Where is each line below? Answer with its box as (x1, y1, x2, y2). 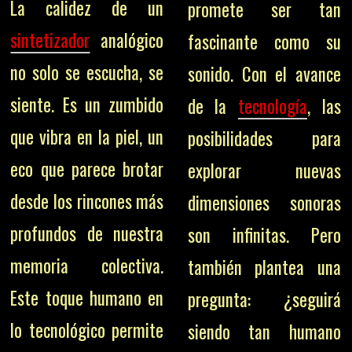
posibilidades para (187, 125, 341, 152)
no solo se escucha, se (10, 58, 164, 86)
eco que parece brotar (10, 155, 164, 182)
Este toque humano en (10, 284, 164, 311)
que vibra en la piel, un (10, 123, 164, 150)
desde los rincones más (10, 187, 164, 214)
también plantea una (187, 254, 341, 280)
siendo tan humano (187, 318, 341, 345)
